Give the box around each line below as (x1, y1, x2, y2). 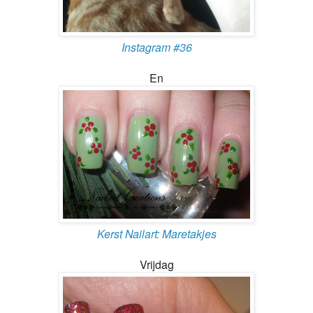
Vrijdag (139, 256, 174, 272)
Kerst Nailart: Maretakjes (96, 225, 217, 241)
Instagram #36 (121, 38, 192, 54)
